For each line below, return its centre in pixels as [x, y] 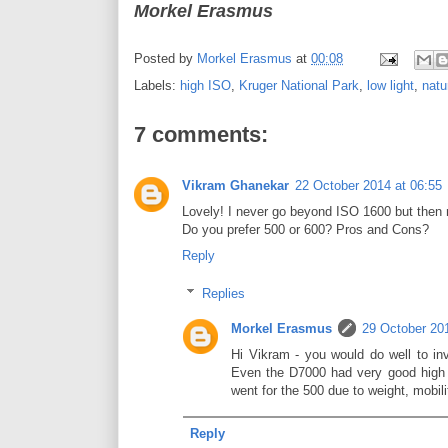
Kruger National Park [299, 85]
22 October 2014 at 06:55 [368, 185]
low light [390, 85]
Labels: [157, 85]
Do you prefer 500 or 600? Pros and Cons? [305, 229]
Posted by [165, 58]
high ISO [205, 85]
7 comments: [201, 134]
